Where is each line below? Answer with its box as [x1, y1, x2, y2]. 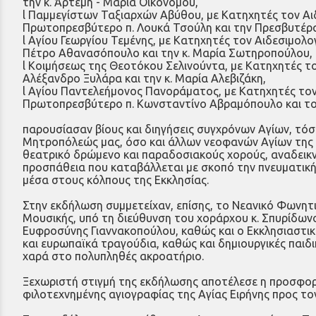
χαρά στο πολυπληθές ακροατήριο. [23, 249, 204, 262]
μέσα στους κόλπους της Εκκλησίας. [23, 173, 209, 186]
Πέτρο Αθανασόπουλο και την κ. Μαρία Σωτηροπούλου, [23, 46, 312, 59]
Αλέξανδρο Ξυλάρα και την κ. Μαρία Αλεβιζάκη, [23, 71, 266, 85]
